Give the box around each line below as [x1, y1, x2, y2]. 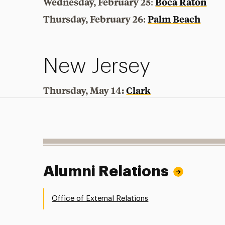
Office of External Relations [52, 194, 149, 202]
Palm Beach [148, 13, 201, 25]
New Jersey [43, 56, 151, 77]
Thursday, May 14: [43, 84, 125, 96]
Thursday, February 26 [43, 13, 144, 25]
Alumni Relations [43, 164, 169, 179]
